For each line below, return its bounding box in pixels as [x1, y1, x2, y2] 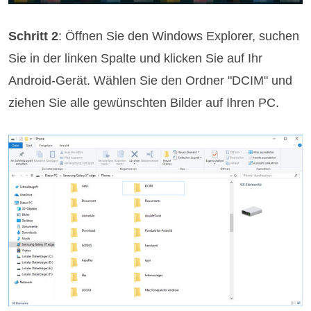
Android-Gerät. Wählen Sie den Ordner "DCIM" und [8, 74, 293, 88]
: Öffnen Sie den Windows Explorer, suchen [58, 29, 300, 44]
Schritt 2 [8, 29, 59, 44]
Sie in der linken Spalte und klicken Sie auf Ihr [8, 51, 263, 66]
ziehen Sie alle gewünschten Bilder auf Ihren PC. [8, 96, 280, 110]
